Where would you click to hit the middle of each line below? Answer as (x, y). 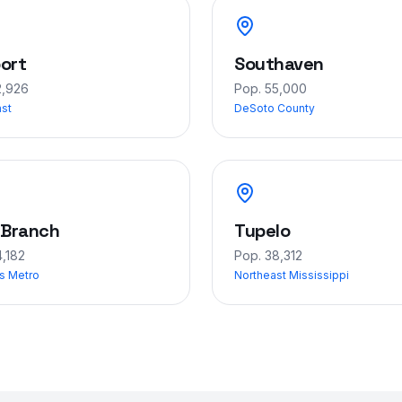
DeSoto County (275, 108)
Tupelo (262, 231)
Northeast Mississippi (292, 275)
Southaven (279, 64)
